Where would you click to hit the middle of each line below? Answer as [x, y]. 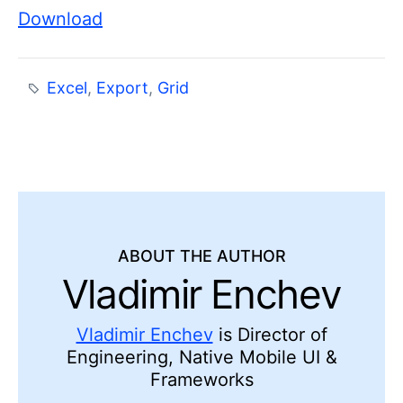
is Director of [270, 335]
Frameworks [201, 380]
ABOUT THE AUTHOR [201, 256]
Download [60, 18]
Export [123, 87]
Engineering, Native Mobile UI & [201, 358]
